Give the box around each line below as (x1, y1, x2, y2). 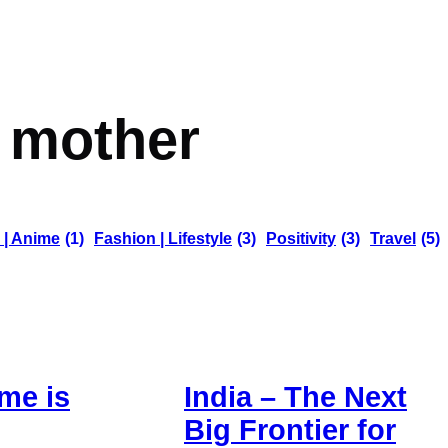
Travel (370, 230, 416, 247)
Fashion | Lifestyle (94, 230, 232, 247)
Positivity (266, 230, 336, 247)
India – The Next (184, 380, 407, 413)
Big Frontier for (184, 413, 396, 446)
